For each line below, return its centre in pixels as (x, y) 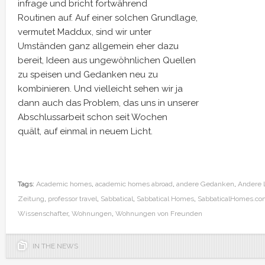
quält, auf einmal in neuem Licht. (85, 131)
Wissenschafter (43, 214)
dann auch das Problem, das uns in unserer (108, 103)
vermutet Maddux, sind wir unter (85, 32)
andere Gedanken (205, 184)
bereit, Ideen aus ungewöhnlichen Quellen (107, 60)
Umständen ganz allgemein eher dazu (98, 46)
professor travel (72, 199)
